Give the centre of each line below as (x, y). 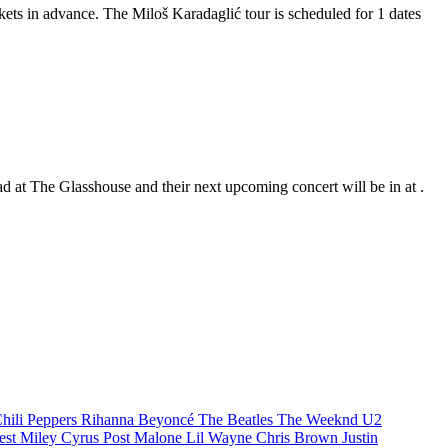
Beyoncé (168, 420)
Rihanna (109, 420)
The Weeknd (319, 420)
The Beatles (237, 420)
